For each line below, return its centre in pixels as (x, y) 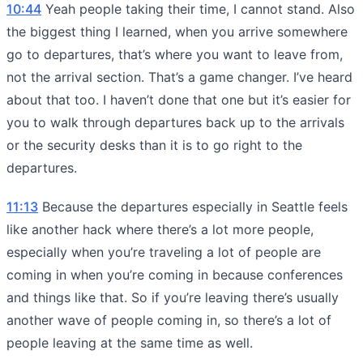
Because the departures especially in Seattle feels (193, 206)
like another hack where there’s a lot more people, (160, 229)
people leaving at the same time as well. (130, 342)
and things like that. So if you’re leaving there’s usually (173, 297)
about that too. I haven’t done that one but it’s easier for (179, 99)
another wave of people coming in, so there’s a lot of (169, 320)
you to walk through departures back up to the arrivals (175, 122)
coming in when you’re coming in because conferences (175, 274)
